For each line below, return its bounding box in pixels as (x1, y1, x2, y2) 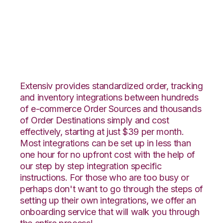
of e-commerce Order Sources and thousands (20, 103, 202, 114)
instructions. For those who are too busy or (20, 172, 189, 183)
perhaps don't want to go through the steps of (20, 183, 203, 194)
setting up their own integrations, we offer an (20, 195, 196, 206)
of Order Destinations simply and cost (20, 114, 169, 125)
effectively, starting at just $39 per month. (20, 126, 184, 137)
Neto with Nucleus (20, 26, 176, 49)
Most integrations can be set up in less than (20, 137, 191, 148)
